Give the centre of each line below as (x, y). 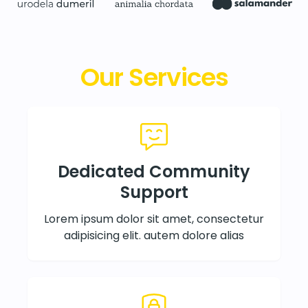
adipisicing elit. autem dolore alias (154, 235)
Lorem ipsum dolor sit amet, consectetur (154, 219)
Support (154, 192)
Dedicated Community (154, 171)
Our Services (154, 77)
